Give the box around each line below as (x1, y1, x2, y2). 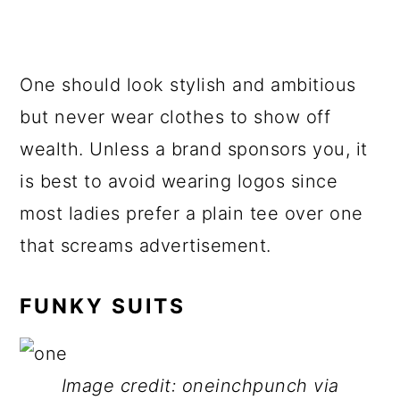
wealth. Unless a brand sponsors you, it (20, 138, 368, 160)
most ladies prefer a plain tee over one (20, 203, 363, 224)
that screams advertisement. (20, 235, 271, 256)
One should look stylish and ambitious (20, 74, 356, 96)
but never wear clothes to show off (20, 106, 331, 128)
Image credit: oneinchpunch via (61, 375, 339, 396)
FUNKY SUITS (20, 294, 187, 319)
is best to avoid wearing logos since (20, 171, 338, 192)
